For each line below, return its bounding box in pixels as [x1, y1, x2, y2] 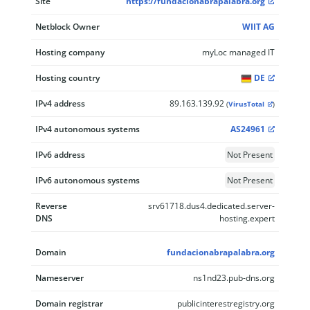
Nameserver [35, 272, 84, 284]
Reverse [35, 200, 67, 212]
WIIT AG [242, 21, 275, 33]
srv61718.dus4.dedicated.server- [148, 200, 275, 212]
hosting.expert [219, 212, 275, 224]
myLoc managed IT [202, 46, 275, 58]
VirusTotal [228, 100, 264, 109]
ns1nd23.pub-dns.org [193, 272, 275, 284]
